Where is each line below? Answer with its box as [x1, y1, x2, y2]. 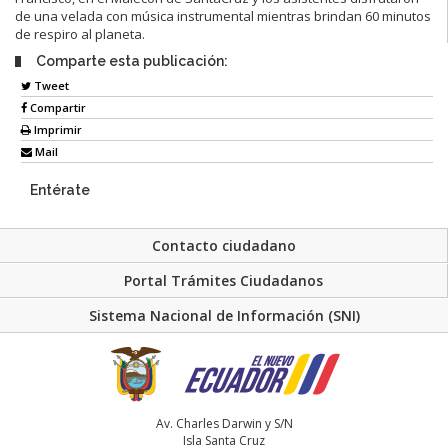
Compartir [27, 100, 86, 116]
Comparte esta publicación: [36, 52, 228, 69]
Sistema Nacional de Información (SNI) [88, 305, 360, 325]
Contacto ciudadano [151, 235, 296, 255]
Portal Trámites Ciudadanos [124, 270, 323, 290]
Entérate [30, 182, 90, 199]
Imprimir [31, 122, 82, 138]
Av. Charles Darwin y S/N [155, 415, 293, 433]
